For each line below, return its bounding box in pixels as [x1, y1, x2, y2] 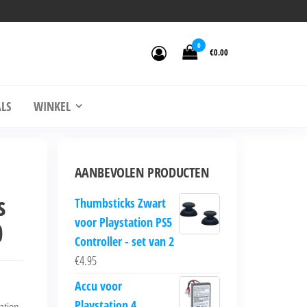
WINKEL [33, 98, 71, 114]
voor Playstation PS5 [74, 214, 172, 230]
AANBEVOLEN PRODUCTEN [74, 163, 210, 182]
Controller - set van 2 [74, 233, 174, 249]
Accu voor [74, 278, 122, 294]
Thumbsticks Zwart [74, 195, 166, 211]
